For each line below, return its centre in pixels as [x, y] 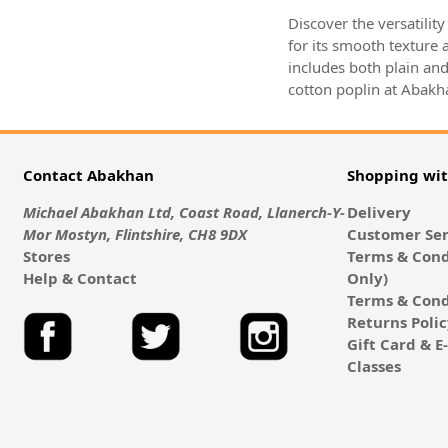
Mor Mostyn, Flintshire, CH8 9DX [134, 234]
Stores [46, 256]
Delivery [379, 212]
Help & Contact [79, 278]
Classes [374, 366]
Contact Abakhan [88, 175]
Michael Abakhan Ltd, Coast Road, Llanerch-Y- [183, 212]
